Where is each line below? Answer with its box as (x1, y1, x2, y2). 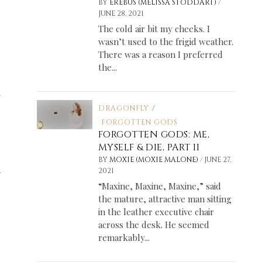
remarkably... (98, 232, 150, 244)
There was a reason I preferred (98, 49, 223, 61)
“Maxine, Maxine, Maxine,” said (98, 180, 221, 192)
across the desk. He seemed (98, 219, 209, 231)
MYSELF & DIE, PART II (98, 141, 200, 154)
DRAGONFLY (98, 104, 150, 113)
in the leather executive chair (98, 206, 214, 218)
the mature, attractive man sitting (98, 193, 232, 205)
